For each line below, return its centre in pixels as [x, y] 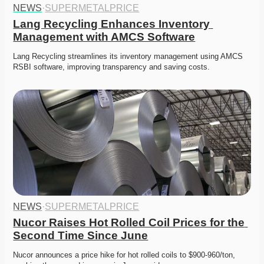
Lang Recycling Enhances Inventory [112, 24]
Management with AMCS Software [104, 37]
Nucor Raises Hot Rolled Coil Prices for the [129, 223]
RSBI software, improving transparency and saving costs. [112, 67]
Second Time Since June [81, 236]
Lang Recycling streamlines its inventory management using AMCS [128, 57]
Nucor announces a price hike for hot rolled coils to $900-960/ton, [124, 255]
